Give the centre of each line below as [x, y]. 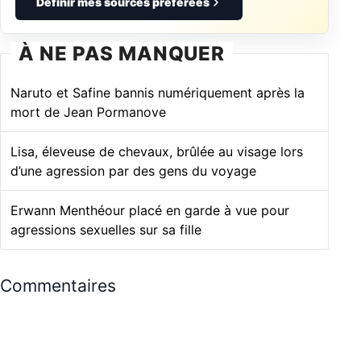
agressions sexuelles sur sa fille [106, 230]
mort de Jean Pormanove [88, 112]
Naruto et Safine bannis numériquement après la [158, 93]
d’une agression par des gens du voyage [133, 171]
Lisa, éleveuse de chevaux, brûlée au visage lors [157, 152]
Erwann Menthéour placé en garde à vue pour [150, 211]
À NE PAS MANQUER [122, 54]
